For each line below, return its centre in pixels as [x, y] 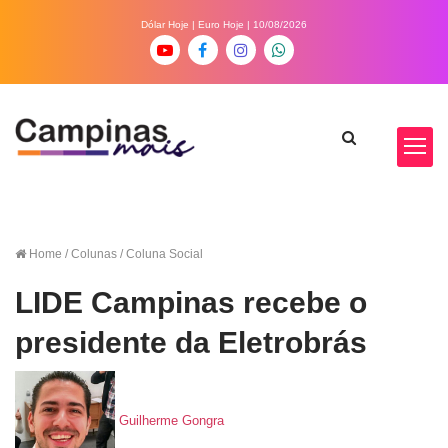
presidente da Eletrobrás [191, 342]
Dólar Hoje [165, 24]
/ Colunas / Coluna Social [132, 254]
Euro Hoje [221, 24]
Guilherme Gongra [171, 420]
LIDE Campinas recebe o [191, 302]
